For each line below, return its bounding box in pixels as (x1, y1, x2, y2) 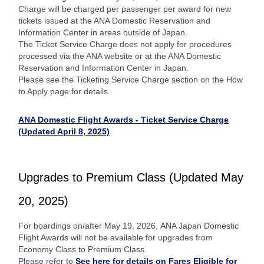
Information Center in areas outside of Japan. (18, 27, 187, 37)
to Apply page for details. (18, 86, 110, 96)
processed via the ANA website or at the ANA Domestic (18, 51, 221, 61)
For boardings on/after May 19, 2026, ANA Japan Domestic (18, 220, 239, 230)
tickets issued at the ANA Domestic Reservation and (18, 15, 210, 25)
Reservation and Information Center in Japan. (18, 62, 189, 72)
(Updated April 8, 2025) (18, 126, 110, 136)
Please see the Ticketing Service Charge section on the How (18, 74, 243, 84)
